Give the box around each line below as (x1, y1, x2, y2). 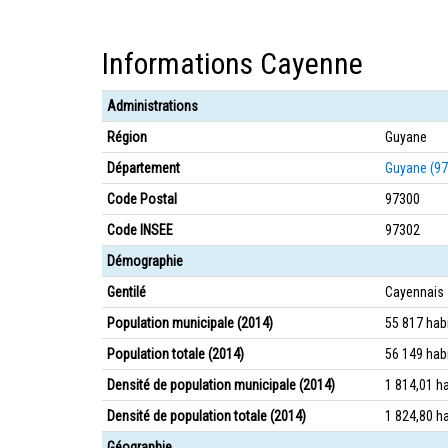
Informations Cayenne (102, 46, 363, 81)
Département (107, 160, 180, 176)
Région (107, 129, 147, 145)
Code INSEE (107, 222, 173, 238)
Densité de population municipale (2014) (107, 377, 335, 393)
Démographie (107, 253, 183, 269)
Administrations (107, 98, 198, 114)
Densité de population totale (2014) (107, 408, 306, 424)
